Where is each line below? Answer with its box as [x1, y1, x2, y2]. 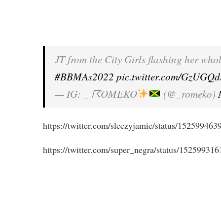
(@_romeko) [160, 87, 218, 101]
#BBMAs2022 [55, 70, 114, 83]
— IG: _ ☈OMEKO [55, 87, 137, 101]
